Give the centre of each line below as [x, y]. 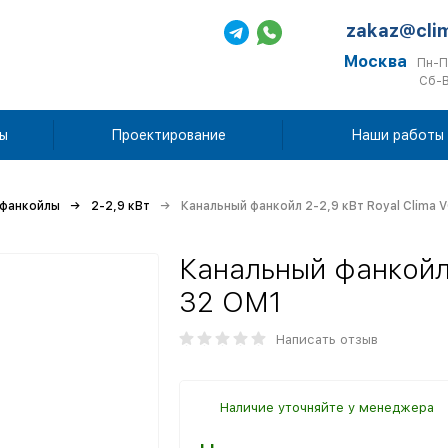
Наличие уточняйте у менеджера [327, 407]
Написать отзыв [327, 339]
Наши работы [397, 135]
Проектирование [168, 135]
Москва [375, 61]
